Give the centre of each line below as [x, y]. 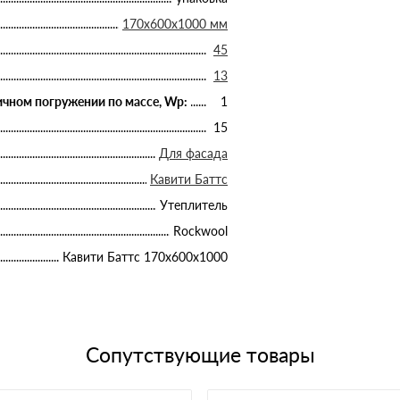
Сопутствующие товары [200, 354]
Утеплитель [194, 204]
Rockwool [200, 230]
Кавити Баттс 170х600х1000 [145, 256]
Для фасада [193, 153]
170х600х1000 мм [175, 23]
